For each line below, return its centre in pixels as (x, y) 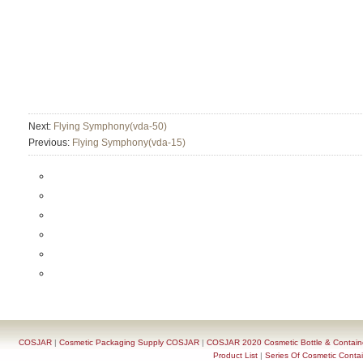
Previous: (50, 143)
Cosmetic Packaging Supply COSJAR (129, 342)
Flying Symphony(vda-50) (110, 126)
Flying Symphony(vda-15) (129, 143)
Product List (235, 355)
